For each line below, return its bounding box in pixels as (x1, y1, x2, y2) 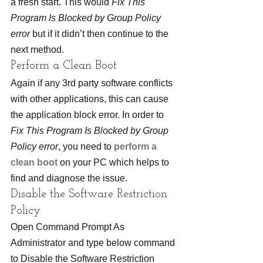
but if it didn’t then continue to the (30, 29, 171, 39)
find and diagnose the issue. (11, 173, 127, 183)
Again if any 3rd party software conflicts (11, 78, 175, 88)
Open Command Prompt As (11, 222, 127, 232)
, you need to (58, 141, 114, 151)
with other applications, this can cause (11, 94, 171, 104)
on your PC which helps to (60, 157, 171, 167)
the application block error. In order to (11, 110, 166, 120)
